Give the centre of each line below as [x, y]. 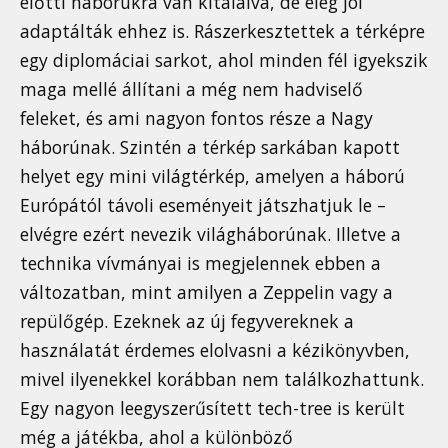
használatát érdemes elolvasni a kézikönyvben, [215, 349]
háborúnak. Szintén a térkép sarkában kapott [210, 146]
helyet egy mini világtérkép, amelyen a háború [212, 175]
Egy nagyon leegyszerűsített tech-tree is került [212, 407]
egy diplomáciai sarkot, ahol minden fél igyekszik [224, 59]
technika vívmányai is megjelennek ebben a [200, 262]
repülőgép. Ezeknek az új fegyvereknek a [187, 320]
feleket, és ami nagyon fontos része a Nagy [196, 117]
